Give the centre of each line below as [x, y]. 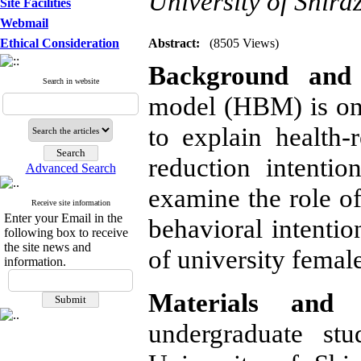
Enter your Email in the [63, 218]
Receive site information [71, 203]
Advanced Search [71, 168]
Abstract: [174, 43]
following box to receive [66, 232]
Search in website [71, 81]
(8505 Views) [244, 43]
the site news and [48, 247]
